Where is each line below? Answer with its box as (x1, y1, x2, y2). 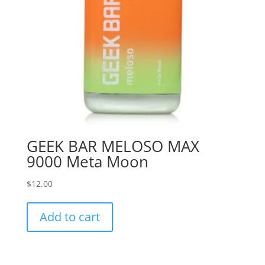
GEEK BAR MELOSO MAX (26, 135, 199, 157)
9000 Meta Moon (26, 151, 148, 173)
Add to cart (39, 209, 100, 225)
